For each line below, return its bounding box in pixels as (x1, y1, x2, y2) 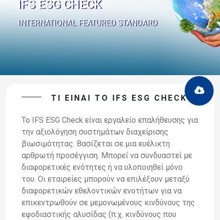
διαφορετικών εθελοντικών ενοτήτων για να (22, 186, 182, 195)
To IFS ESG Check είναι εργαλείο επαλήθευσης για (22, 115, 198, 125)
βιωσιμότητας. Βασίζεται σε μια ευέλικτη (22, 138, 170, 148)
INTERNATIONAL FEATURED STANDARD (17, 18, 157, 27)
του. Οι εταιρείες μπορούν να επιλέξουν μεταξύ (22, 174, 190, 184)
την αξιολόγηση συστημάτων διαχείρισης (22, 127, 168, 137)
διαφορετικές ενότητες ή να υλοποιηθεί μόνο (22, 162, 183, 172)
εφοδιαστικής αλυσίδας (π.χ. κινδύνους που (22, 209, 176, 219)
